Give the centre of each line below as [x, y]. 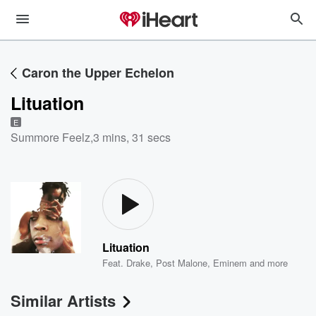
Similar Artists [63, 300]
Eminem [230, 263]
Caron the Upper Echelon [98, 73]
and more [268, 263]
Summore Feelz [50, 137]
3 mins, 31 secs [132, 137]
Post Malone [182, 263]
